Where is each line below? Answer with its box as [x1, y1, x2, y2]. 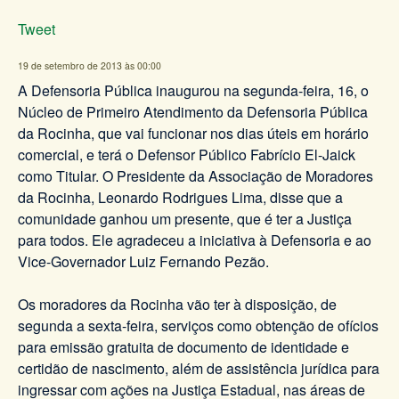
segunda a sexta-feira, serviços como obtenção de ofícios [18, 314, 379, 336]
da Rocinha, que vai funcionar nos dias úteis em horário [18, 122, 369, 143]
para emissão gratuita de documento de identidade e [18, 336, 349, 357]
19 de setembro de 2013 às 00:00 [18, 58, 161, 72]
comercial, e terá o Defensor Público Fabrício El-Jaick [18, 143, 355, 165]
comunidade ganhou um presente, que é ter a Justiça [18, 208, 352, 229]
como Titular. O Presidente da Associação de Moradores [18, 165, 373, 186]
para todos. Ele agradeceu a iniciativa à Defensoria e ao [18, 229, 371, 250]
